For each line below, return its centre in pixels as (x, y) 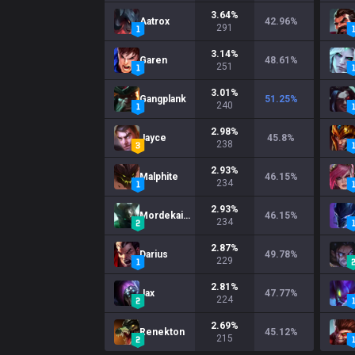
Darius (154, 254)
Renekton (162, 332)
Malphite (159, 177)
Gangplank (163, 99)
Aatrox (155, 21)
